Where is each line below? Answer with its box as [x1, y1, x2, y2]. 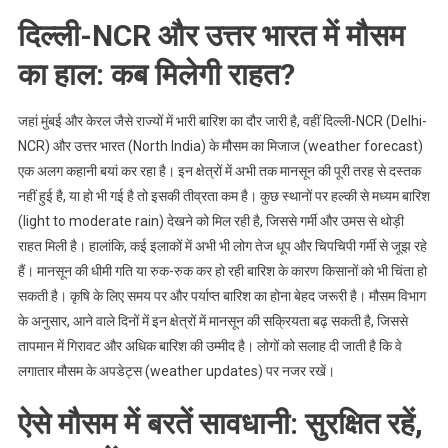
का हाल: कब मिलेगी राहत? [17, 57, 295, 92]
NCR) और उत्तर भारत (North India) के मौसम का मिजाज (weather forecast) [17, 138, 423, 154]
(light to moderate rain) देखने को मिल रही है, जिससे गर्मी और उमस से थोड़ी [17, 213, 404, 229]
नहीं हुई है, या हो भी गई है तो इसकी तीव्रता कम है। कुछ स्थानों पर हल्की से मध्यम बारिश [17, 188, 430, 204]
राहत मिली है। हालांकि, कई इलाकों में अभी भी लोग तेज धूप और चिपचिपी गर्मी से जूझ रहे [17, 238, 427, 254]
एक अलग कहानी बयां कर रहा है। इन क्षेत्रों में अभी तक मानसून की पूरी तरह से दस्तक [17, 163, 421, 179]
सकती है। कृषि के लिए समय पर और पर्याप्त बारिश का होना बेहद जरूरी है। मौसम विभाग [17, 288, 426, 304]
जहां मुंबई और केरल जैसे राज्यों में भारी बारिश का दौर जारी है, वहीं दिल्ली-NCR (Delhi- [17, 113, 427, 129]
